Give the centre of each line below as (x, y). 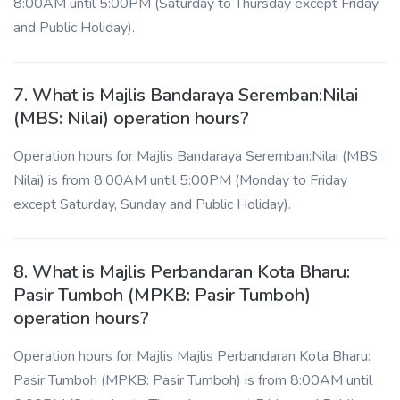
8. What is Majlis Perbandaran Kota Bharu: (182, 272)
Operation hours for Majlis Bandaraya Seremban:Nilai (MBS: (197, 156)
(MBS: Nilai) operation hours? (131, 118)
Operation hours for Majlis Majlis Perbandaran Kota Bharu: (192, 356)
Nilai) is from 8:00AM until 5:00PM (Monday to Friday (180, 180)
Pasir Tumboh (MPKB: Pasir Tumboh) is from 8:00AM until (193, 380)
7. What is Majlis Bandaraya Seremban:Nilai (186, 95)
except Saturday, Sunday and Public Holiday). (152, 204)
